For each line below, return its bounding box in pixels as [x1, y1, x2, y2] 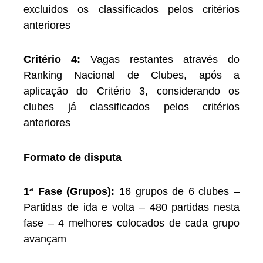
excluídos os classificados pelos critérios [23, 3, 240, 15]
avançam [23, 233, 66, 245]
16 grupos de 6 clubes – [114, 186, 240, 198]
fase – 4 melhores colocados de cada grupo [23, 217, 240, 230]
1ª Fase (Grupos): [23, 186, 115, 198]
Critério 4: [23, 53, 80, 66]
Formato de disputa [23, 151, 122, 163]
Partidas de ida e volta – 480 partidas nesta [23, 201, 240, 214]
